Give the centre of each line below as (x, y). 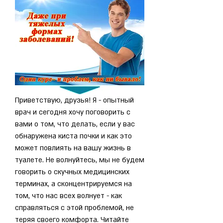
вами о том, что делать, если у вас (75, 124)
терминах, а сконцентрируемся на (73, 184)
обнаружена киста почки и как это (73, 136)
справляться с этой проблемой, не (74, 208)
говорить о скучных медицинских (72, 172)
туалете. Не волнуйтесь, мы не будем (80, 160)
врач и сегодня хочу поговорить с (73, 112)
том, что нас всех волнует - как (68, 196)
